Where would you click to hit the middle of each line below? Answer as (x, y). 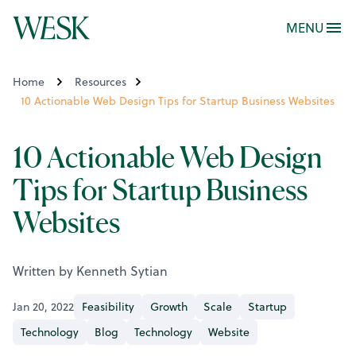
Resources (101, 82)
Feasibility (108, 307)
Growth (169, 307)
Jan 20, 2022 (43, 307)
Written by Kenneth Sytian (92, 271)
